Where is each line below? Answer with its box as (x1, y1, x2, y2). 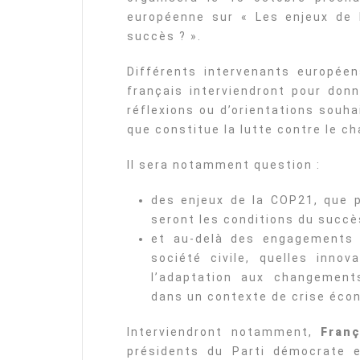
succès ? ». (127, 30, 202, 43)
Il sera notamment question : (127, 158, 321, 171)
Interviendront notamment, (127, 325, 321, 338)
